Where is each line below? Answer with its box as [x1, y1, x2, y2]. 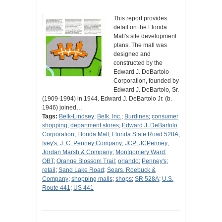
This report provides [113, 15, 167, 22]
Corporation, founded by [113, 77, 179, 85]
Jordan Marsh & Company [42, 149, 112, 156]
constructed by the [113, 59, 163, 67]
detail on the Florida [113, 24, 167, 31]
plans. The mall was [113, 42, 167, 49]
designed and [113, 51, 151, 58]
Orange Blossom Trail [56, 158, 115, 165]
